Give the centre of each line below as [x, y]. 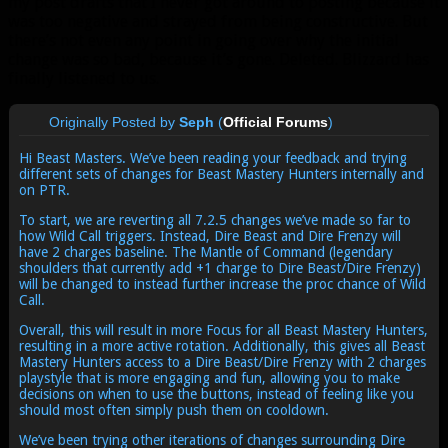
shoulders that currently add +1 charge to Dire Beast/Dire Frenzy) [219, 267]
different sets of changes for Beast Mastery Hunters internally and [221, 173]
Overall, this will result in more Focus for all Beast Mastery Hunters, [223, 329]
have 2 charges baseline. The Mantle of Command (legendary [205, 251]
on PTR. [44, 189]
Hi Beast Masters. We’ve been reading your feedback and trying [212, 157]
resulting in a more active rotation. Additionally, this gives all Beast [221, 345]
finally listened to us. [83, 78]
